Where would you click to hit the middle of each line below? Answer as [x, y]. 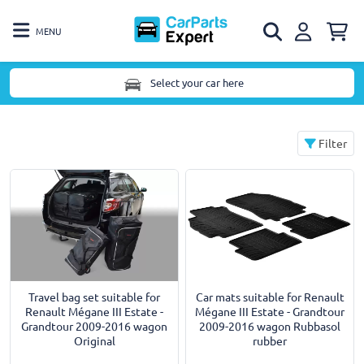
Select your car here [197, 83]
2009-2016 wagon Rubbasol [270, 326]
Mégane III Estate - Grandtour [270, 312]
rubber [270, 341]
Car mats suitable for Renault [270, 297]
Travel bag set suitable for [94, 297]
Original [94, 341]
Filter [331, 143]
